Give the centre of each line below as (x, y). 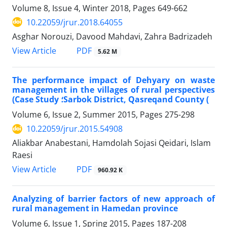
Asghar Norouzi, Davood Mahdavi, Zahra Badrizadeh (112, 36)
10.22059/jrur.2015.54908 (74, 129)
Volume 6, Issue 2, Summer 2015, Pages (88, 115)
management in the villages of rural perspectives (113, 90)
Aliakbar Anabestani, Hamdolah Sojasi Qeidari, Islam (111, 143)
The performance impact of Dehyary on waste (113, 80)
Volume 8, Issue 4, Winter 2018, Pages (85, 8)
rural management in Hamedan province (95, 209)
